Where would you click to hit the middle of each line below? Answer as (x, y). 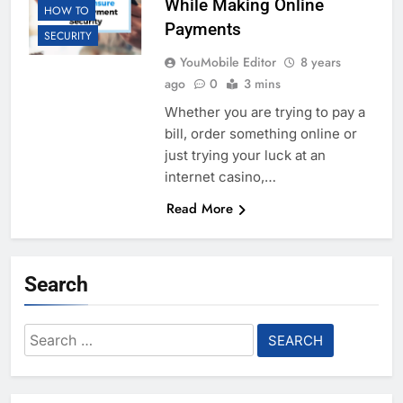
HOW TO (67, 11)
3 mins (262, 84)
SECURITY (68, 36)
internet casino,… (220, 177)
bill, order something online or (260, 134)
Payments (202, 30)
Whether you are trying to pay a (264, 112)
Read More (199, 209)
